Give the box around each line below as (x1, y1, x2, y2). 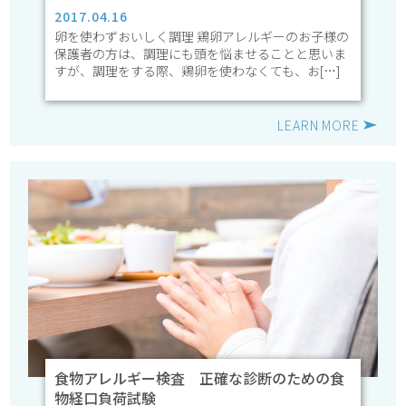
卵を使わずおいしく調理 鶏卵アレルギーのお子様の (54, 26, 350, 45)
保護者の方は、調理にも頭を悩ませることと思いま (54, 43, 347, 63)
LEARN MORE (277, 115, 360, 134)
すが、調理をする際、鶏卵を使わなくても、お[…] (54, 61, 341, 80)
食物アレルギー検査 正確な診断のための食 (54, 367, 345, 390)
